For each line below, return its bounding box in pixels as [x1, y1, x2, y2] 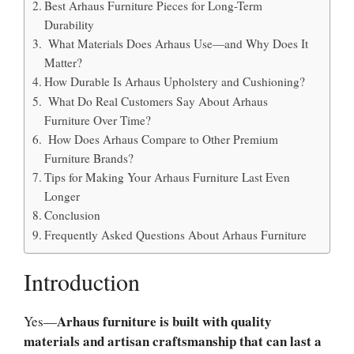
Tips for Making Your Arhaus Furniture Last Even [44, 169, 291, 185]
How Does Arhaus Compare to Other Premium [44, 131, 279, 147]
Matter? [44, 55, 83, 70]
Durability [44, 17, 95, 32]
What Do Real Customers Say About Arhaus [44, 93, 269, 109]
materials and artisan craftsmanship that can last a [24, 331, 322, 351]
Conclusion [44, 207, 101, 223]
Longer [44, 188, 81, 204]
